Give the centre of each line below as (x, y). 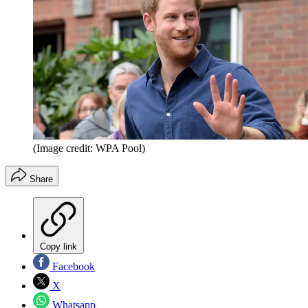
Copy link (58, 247)
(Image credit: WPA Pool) (89, 148)
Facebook (72, 267)
